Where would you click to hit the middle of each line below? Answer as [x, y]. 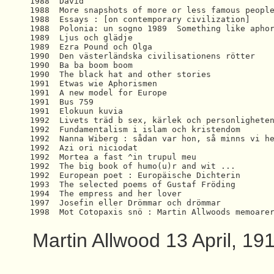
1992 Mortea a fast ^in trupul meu [116, 157]
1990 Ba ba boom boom [86, 65]
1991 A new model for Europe [101, 93]
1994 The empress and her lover [108, 194]
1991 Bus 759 [64, 102]
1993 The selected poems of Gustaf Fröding [135, 184]
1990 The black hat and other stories [120, 74]
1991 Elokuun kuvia [81, 111]
